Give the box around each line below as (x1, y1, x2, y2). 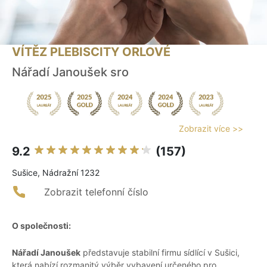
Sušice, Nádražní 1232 (12, 167, 100, 178)
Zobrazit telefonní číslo (44, 186, 148, 198)
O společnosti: (12, 221, 71, 231)
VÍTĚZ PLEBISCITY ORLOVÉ (12, 45, 170, 60)
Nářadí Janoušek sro (12, 65, 129, 80)
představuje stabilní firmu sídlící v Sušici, (80, 247, 240, 258)
